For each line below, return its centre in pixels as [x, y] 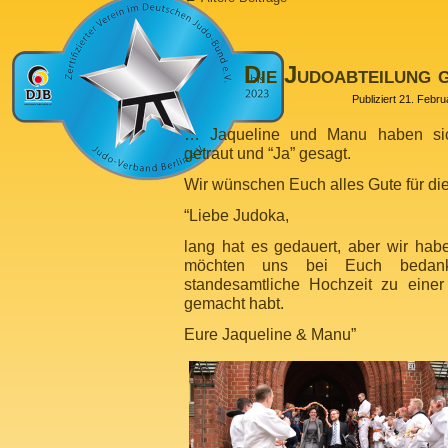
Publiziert [374, 99]
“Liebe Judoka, [236, 215]
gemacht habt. [234, 303]
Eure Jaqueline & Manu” [270, 334]
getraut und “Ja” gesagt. [267, 153]
